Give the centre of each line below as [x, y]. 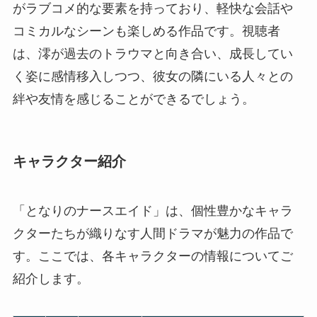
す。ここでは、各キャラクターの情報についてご [152, 256]
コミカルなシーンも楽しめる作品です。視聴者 [146, 31]
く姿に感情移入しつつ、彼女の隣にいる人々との [152, 77]
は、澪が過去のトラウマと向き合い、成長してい [152, 54]
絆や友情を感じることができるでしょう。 [133, 99]
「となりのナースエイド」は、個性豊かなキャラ [152, 211]
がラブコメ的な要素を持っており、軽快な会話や [152, 9]
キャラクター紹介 [69, 162]
